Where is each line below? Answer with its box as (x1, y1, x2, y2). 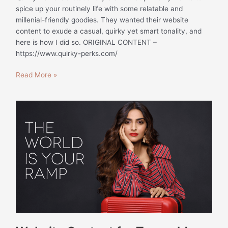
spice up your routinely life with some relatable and (16, 4, 183, 13)
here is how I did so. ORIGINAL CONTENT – (16, 38, 157, 46)
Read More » (16, 71, 58, 79)
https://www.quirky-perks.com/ (16, 49, 118, 58)
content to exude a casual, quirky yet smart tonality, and (16, 26, 202, 35)
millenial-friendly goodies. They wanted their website (16, 15, 189, 24)
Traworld (15, 135, 44, 144)
